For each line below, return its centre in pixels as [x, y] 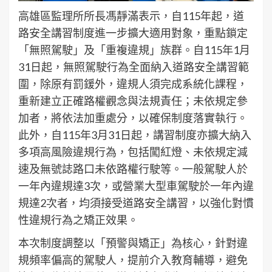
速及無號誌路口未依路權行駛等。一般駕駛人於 [133, 168]
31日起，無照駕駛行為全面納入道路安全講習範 [134, 66]
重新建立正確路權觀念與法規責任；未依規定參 [133, 100]
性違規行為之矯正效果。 [78, 219]
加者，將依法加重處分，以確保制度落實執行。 [133, 117]
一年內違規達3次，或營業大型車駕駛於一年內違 [136, 185]
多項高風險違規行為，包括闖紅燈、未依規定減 [133, 151]
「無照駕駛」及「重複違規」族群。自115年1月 [134, 49]
